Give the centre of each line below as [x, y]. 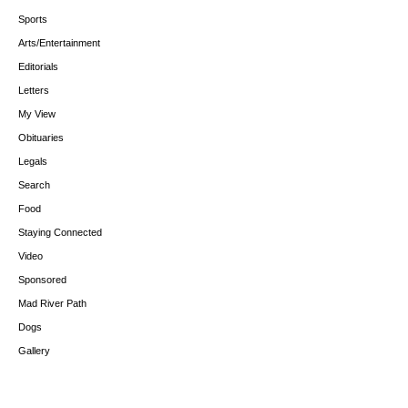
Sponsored [42, 280]
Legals [33, 162]
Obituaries [41, 138]
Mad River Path [52, 304]
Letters [34, 91]
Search [34, 185]
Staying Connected [60, 233]
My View [37, 114]
